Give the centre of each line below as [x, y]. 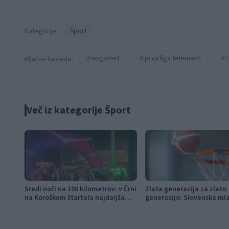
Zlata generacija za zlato [186, 189]
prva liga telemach [173, 58]
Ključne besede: [49, 59]
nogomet [106, 58]
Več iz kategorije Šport [79, 110]
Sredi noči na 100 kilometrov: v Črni [81, 189]
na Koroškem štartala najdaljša [75, 198]
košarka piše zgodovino [183, 206]
